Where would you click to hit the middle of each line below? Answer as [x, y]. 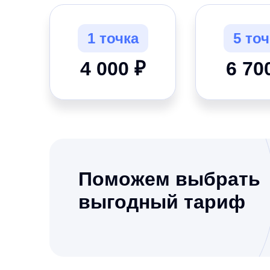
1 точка [113, 39]
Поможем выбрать [169, 179]
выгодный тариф [162, 202]
